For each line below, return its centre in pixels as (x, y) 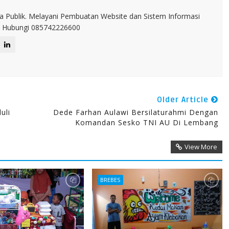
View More (201, 147)
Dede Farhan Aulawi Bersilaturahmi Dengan (135, 112)
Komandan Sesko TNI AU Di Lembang (146, 122)
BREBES (110, 180)
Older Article (184, 100)
